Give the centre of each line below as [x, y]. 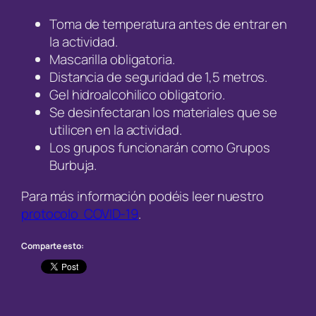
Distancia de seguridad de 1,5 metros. [159, 77]
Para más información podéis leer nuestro [142, 196]
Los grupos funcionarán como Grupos [160, 148]
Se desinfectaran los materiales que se [164, 113]
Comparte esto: [53, 246]
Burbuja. [73, 165]
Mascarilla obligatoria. [112, 60]
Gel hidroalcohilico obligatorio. [137, 95]
